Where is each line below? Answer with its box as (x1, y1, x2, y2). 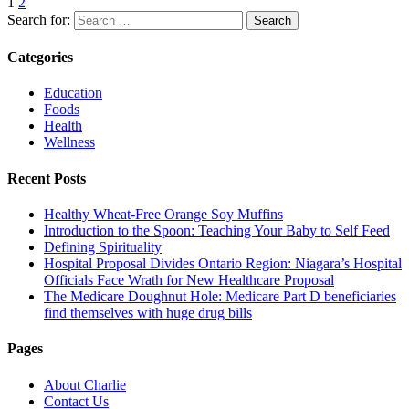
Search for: (7, 11, 70, 27)
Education (44, 85, 102, 101)
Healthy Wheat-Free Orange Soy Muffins (44, 205, 283, 222)
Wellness (44, 134, 95, 151)
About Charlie (44, 376, 126, 393)
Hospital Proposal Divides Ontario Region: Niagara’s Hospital (44, 255, 402, 271)
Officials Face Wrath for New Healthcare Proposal (44, 271, 334, 288)
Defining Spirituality (44, 238, 162, 255)
